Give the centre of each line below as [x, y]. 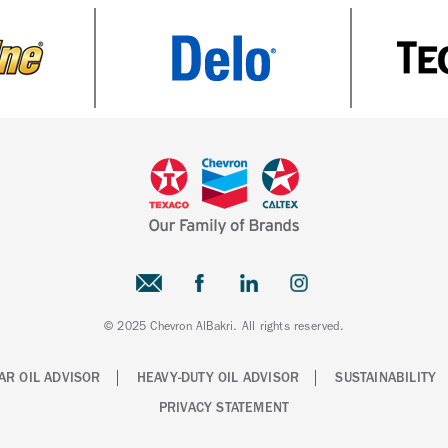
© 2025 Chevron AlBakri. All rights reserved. [224, 326]
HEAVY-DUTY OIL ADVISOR [218, 378]
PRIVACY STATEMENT [224, 408]
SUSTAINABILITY [386, 378]
